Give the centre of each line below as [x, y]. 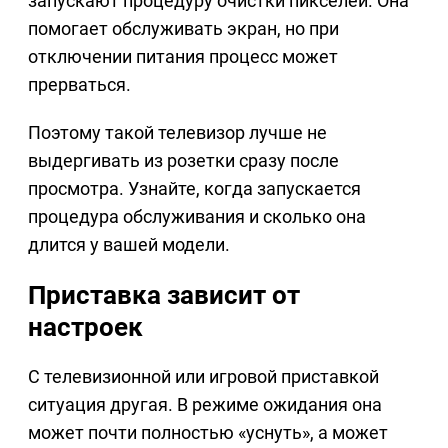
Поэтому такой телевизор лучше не [177, 133]
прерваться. [79, 85]
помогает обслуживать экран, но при [183, 29]
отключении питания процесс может [183, 57]
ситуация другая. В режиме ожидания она [205, 405]
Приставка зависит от [164, 295]
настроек [85, 327]
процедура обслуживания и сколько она [197, 217]
